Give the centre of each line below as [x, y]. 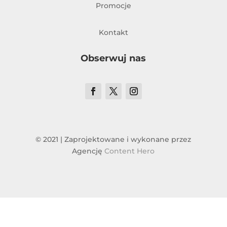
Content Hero [130, 151]
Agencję [88, 151]
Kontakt [113, 33]
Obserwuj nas [113, 59]
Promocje [113, 6]
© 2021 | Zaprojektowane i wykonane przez [113, 140]
